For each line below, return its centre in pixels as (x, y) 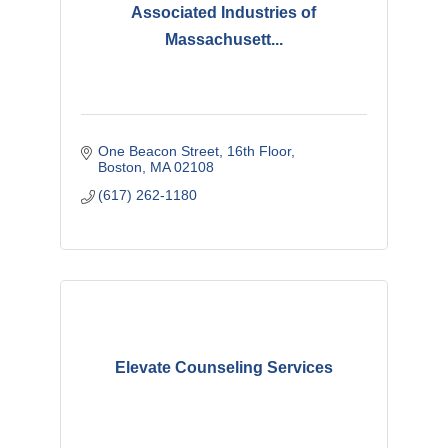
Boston (120, 167)
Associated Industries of (224, 12)
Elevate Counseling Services (223, 368)
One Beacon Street (159, 151)
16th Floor (259, 151)
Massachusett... (223, 39)
